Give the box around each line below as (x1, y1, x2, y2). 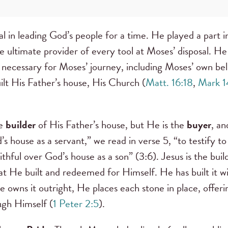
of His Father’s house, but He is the (36, 117, 187, 133)
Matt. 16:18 (146, 74, 193, 91)
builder (6, 117, 36, 133)
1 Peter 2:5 (53, 195, 99, 212)
